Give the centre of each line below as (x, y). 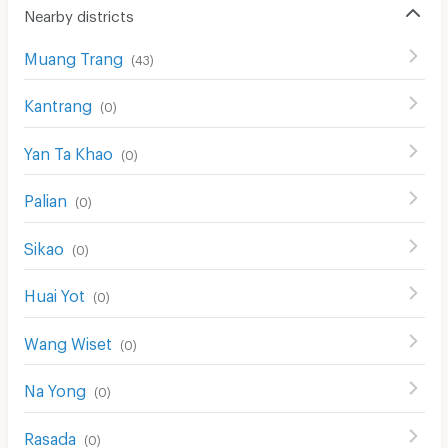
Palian (45, 198)
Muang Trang (73, 55)
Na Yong (54, 388)
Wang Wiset (67, 340)
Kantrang (57, 103)
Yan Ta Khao (68, 150)
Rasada (49, 435)
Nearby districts (78, 12)
